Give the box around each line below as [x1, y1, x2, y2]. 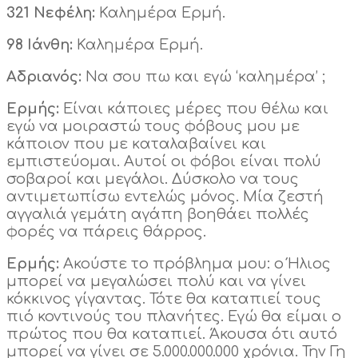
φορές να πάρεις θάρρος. [6, 224, 206, 241]
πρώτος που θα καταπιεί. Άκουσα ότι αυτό [6, 326, 337, 343]
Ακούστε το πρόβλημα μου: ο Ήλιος [63, 256, 331, 272]
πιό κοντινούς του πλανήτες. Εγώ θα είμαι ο [6, 308, 341, 325]
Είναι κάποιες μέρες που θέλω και [63, 101, 328, 117]
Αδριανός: [6, 69, 86, 86]
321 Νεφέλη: [6, 5, 99, 22]
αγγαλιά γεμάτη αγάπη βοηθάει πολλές [6, 206, 309, 223]
